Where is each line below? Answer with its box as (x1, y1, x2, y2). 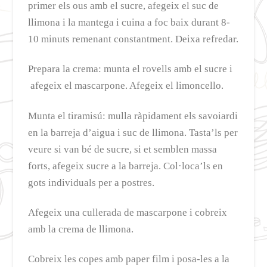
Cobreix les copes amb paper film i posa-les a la (28, 253, 230, 265)
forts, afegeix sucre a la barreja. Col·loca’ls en (28, 160, 223, 172)
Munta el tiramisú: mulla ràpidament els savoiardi (28, 110, 238, 122)
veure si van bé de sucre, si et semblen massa (28, 143, 218, 155)
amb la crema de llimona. (28, 223, 134, 235)
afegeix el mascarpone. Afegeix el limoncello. (28, 80, 224, 92)
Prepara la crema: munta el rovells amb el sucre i (28, 63, 233, 75)
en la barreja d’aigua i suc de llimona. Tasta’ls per (28, 126, 238, 138)
